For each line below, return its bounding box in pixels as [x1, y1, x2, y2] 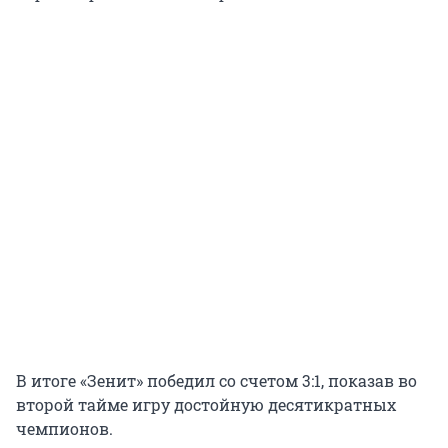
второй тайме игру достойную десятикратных [16, 394, 396, 416]
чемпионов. [16, 418, 113, 440]
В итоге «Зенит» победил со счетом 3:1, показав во [16, 370, 417, 392]
